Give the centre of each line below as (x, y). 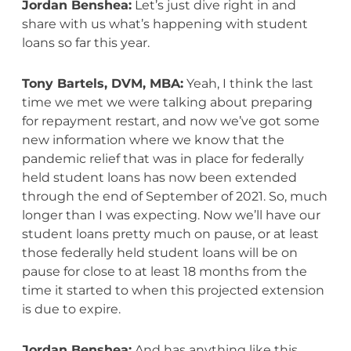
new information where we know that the (153, 139)
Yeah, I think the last (248, 83)
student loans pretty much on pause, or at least (170, 233)
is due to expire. (72, 309)
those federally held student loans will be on (159, 252)
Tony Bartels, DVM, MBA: (102, 83)
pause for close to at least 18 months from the (164, 271)
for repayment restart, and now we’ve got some (170, 121)
